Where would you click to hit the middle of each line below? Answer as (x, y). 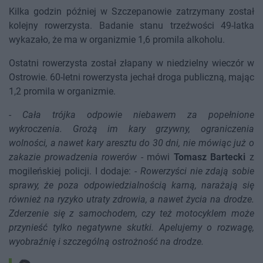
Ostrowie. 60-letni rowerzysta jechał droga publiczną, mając (131, 77)
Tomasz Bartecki (210, 157)
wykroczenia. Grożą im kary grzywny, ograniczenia (131, 129)
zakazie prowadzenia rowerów (73, 157)
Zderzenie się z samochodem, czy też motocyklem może (131, 214)
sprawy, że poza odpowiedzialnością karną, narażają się (131, 186)
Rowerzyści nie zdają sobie (197, 171)
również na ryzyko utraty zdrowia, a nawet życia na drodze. (131, 200)
